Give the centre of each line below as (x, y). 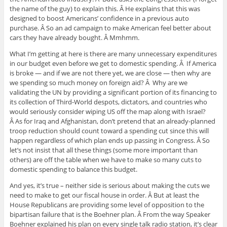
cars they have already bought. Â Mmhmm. (74, 38)
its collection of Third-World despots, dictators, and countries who (108, 102)
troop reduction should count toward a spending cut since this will (109, 131)
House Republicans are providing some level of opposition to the (107, 205)
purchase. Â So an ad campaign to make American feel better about (110, 28)
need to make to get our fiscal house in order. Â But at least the (104, 195)
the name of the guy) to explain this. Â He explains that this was (105, 9)
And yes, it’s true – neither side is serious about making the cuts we (109, 186)
